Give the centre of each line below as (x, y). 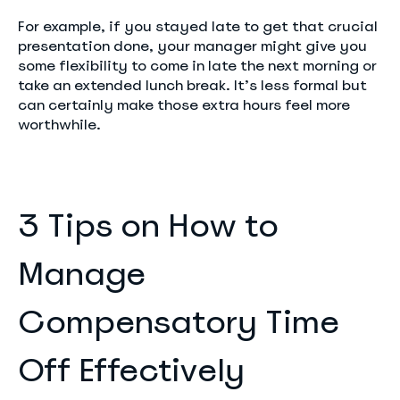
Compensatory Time (179, 322)
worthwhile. (59, 125)
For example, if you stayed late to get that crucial (198, 26)
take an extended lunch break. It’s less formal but (192, 85)
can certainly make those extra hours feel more (184, 105)
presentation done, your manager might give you (192, 46)
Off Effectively (131, 370)
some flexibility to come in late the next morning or (197, 66)
